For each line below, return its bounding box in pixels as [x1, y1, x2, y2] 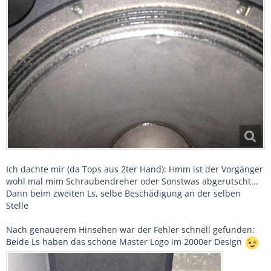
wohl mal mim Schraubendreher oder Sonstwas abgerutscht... [6, 175, 258, 188]
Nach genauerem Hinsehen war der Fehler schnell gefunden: [6, 224, 255, 236]
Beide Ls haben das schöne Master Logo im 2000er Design [6, 236, 244, 248]
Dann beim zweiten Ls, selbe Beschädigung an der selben [6, 188, 241, 200]
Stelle [6, 200, 28, 212]
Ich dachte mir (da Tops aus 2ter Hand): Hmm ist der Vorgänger [6, 163, 263, 175]
